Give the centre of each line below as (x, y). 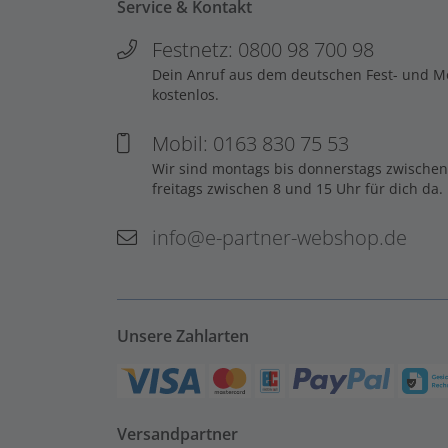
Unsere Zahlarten (183, 335)
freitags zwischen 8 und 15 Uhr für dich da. (297, 188)
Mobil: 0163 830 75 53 (250, 143)
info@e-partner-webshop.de (279, 237)
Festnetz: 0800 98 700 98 (263, 49)
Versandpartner (177, 433)
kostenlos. (185, 94)
